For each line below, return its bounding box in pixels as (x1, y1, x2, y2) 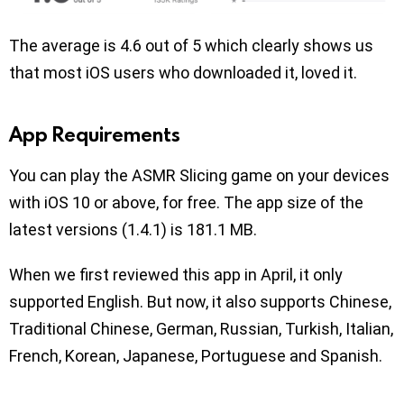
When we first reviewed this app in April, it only (9, 264, 343, 284)
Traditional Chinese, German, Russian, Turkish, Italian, (9, 318, 393, 338)
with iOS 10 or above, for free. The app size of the (9, 192, 363, 212)
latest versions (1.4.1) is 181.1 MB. (9, 219, 257, 239)
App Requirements (9, 120, 180, 147)
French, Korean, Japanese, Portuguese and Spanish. (9, 345, 382, 365)
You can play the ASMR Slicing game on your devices (9, 165, 390, 185)
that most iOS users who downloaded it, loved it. (9, 62, 357, 82)
